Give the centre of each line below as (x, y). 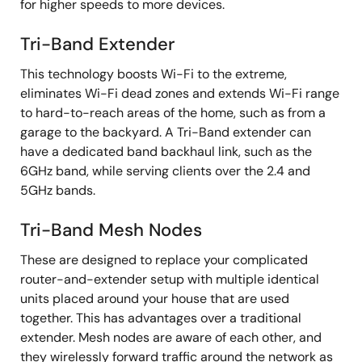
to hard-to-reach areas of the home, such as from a (173, 113)
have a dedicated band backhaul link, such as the (166, 152)
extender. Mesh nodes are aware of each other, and (171, 337)
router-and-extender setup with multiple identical (170, 279)
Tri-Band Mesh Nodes (111, 230)
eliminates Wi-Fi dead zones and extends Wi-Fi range (180, 93)
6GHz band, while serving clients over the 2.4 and (165, 171)
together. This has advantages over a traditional (161, 318)
